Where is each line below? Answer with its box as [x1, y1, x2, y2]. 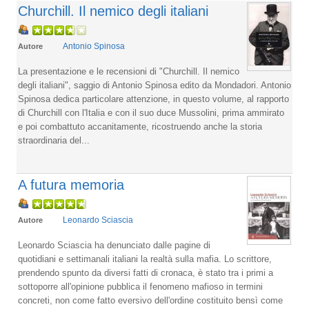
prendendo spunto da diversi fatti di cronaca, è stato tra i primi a [18, 267, 273, 278]
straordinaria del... [18, 134, 90, 146]
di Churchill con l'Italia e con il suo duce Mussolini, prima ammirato [18, 107, 284, 118]
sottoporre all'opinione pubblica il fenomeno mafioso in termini [18, 281, 263, 292]
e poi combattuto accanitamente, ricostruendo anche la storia [18, 121, 262, 132]
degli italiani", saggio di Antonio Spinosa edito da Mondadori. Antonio [18, 79, 291, 90]
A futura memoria [18, 177, 124, 192]
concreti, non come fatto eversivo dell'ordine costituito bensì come [18, 295, 283, 306]
